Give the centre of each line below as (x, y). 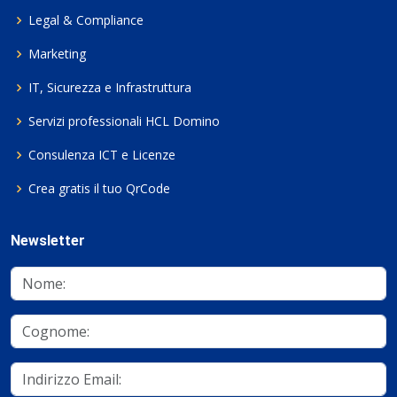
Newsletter (48, 241)
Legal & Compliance (86, 20)
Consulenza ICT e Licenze (102, 155)
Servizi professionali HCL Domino (124, 121)
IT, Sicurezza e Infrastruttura (110, 87)
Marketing (57, 54)
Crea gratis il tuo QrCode (99, 188)
